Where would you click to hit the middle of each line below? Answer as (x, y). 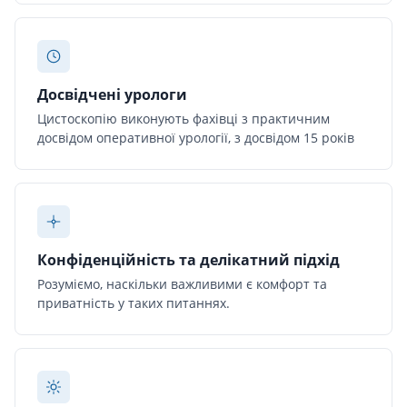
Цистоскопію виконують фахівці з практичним (184, 118)
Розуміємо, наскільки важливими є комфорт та (182, 283)
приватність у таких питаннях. (134, 303)
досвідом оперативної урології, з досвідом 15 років (196, 137)
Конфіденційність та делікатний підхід (189, 259)
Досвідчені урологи (112, 94)
